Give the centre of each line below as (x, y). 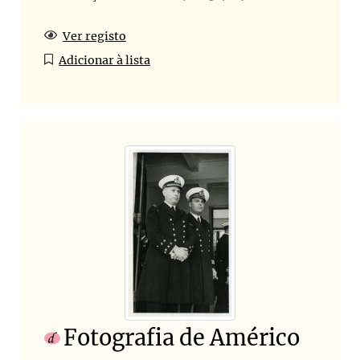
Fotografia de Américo (182, 338)
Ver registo (95, 36)
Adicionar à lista (105, 60)
